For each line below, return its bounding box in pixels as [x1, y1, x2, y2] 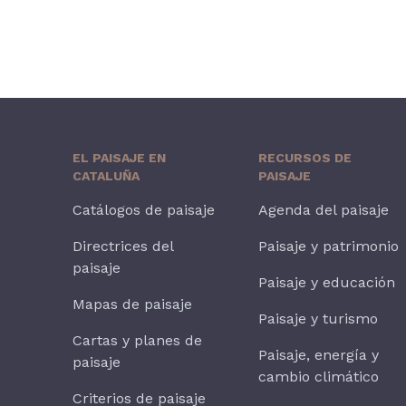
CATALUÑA [72, 169, 140, 184]
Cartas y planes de [72, 332, 202, 350]
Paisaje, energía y [258, 346, 380, 364]
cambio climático [258, 368, 380, 386]
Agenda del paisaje [258, 201, 390, 219]
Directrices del [72, 237, 173, 256]
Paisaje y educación [258, 274, 396, 292]
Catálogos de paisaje [72, 201, 215, 219]
